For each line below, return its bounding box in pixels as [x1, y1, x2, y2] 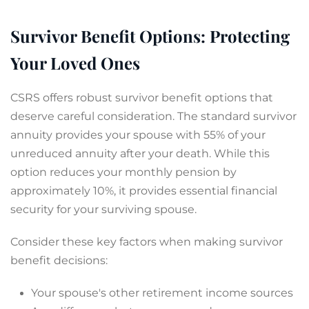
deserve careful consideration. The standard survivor [10, 110, 297, 123]
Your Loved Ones [10, 52, 140, 74]
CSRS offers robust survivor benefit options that [10, 91, 273, 104]
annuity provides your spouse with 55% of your [10, 128, 266, 141]
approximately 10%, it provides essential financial [10, 184, 277, 197]
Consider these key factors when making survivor [10, 235, 283, 248]
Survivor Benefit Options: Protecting [10, 25, 290, 47]
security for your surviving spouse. [10, 203, 197, 216]
